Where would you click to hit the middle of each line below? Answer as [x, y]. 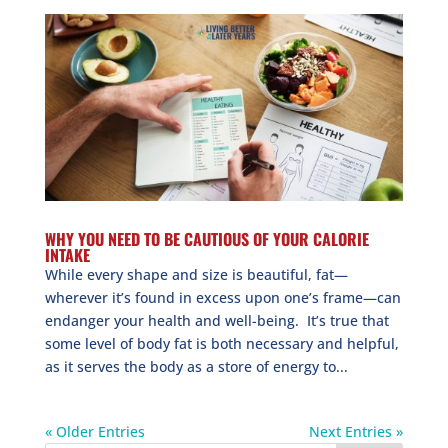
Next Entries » [356, 432]
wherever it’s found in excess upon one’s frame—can [222, 298]
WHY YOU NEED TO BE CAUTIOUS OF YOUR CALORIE [206, 239]
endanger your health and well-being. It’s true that [216, 321]
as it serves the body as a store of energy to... [196, 367]
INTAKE [67, 255]
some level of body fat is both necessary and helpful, [221, 344]
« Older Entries [94, 432]
